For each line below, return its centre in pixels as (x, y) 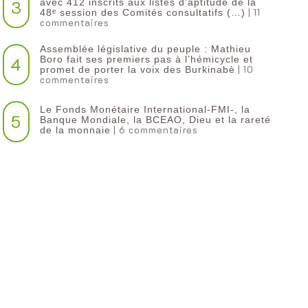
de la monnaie (76, 130)
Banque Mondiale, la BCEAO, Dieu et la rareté (156, 120)
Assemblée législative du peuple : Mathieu (146, 49)
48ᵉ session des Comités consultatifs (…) (143, 12)
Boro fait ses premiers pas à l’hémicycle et (147, 59)
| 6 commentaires (155, 130)
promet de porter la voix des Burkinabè (138, 69)
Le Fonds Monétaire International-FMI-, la (145, 109)
